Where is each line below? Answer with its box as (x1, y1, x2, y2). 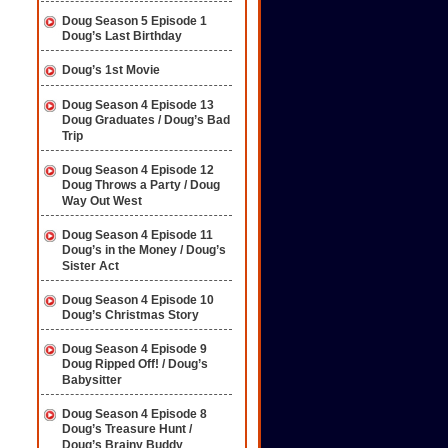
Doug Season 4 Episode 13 (62, 98, 214, 112)
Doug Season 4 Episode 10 (62, 293, 214, 307)
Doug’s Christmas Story (62, 308, 199, 323)
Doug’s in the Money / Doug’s (62, 243, 226, 258)
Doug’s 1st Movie (62, 63, 160, 77)
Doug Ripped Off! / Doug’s (62, 357, 208, 372)
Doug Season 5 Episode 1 (62, 14, 207, 28)
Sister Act (62, 259, 119, 274)
